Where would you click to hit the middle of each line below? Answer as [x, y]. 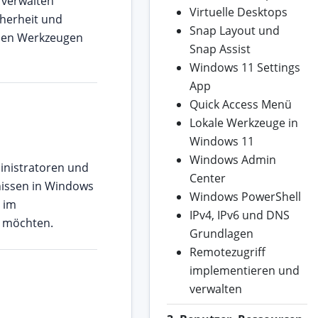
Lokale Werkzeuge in [243, 123]
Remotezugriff [227, 252]
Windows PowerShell [245, 197]
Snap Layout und [234, 31]
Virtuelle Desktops [238, 12]
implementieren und [244, 271]
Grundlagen [221, 234]
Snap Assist [220, 49]
